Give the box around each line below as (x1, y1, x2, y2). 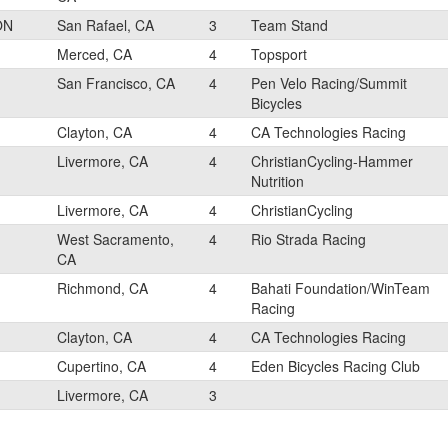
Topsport (251, 44, 307, 64)
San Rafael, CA (57, 15, 154, 35)
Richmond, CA (57, 278, 148, 298)
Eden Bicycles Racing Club (251, 356, 420, 376)
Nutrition (251, 171, 304, 191)
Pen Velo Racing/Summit (251, 73, 407, 93)
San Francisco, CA (57, 73, 175, 93)
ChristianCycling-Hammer (251, 151, 413, 171)
